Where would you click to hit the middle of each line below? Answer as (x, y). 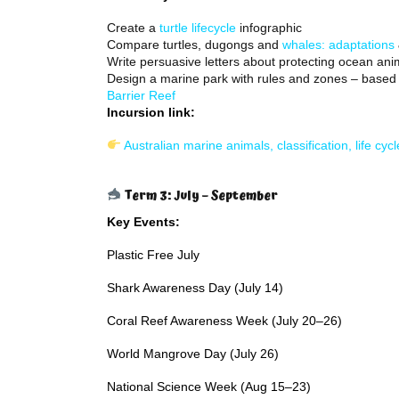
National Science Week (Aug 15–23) (209, 387)
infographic (269, 28)
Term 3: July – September (199, 196)
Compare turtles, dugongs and (195, 45)
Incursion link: (151, 112)
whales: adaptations (338, 45)
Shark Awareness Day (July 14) (195, 288)
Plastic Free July (153, 255)
